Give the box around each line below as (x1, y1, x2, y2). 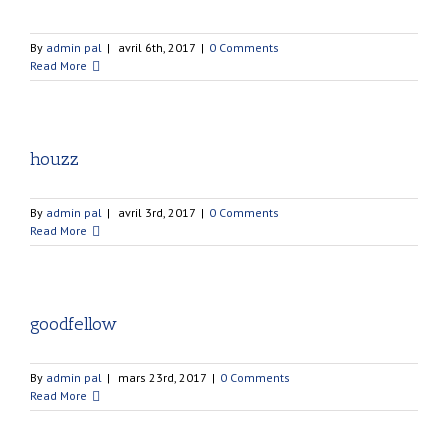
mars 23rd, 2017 (118, 370, 207, 385)
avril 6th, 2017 (118, 40, 196, 55)
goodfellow (30, 313, 117, 335)
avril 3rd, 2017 (118, 205, 196, 220)
